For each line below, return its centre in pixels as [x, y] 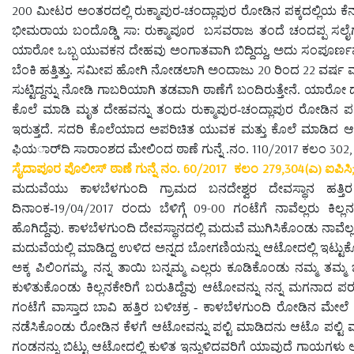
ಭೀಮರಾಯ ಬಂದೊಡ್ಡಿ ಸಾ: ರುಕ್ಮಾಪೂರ [103, 30]
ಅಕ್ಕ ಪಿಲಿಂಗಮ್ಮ [49, 267]
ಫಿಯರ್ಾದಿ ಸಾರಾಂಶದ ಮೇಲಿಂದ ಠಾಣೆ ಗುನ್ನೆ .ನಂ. [132, 149]
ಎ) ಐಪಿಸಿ [330, 168]
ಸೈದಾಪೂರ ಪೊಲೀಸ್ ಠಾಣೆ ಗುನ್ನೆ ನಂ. [98, 168]
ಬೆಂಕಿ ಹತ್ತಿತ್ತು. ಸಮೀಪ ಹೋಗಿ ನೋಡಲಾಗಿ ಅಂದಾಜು [135, 70]
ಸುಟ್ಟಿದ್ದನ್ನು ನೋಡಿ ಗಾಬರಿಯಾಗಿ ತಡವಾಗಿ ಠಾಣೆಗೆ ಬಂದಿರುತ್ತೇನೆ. [156, 89]
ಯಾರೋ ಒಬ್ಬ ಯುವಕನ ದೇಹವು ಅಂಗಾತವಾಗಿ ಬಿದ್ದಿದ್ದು [139, 50]
